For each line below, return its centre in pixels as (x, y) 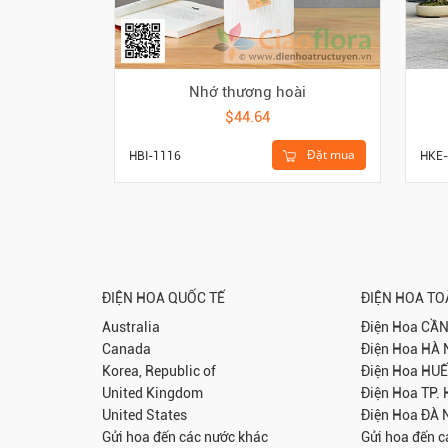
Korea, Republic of (159, 370)
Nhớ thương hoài (247, 92)
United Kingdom (152, 392)
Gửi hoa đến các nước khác (185, 436)
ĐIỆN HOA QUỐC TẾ (163, 297)
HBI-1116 (155, 156)
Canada (126, 348)
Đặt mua (329, 155)
